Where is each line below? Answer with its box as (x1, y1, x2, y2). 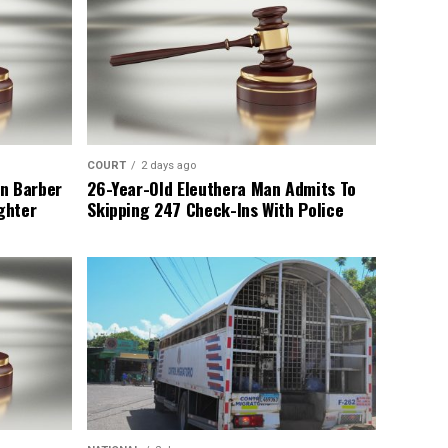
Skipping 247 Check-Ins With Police (87, 196, 344, 223)
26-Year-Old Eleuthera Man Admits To (87, 175, 356, 202)
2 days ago (141, 159, 197, 173)
